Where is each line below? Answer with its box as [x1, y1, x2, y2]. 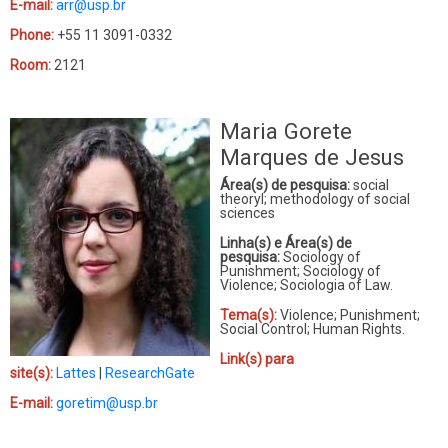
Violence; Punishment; [280, 306, 420, 323]
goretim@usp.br [56, 394, 158, 411]
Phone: [10, 26, 54, 43]
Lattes [56, 364, 96, 381]
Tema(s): [220, 306, 280, 323]
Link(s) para [220, 350, 294, 367]
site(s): [10, 364, 56, 381]
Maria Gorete [220, 117, 352, 144]
